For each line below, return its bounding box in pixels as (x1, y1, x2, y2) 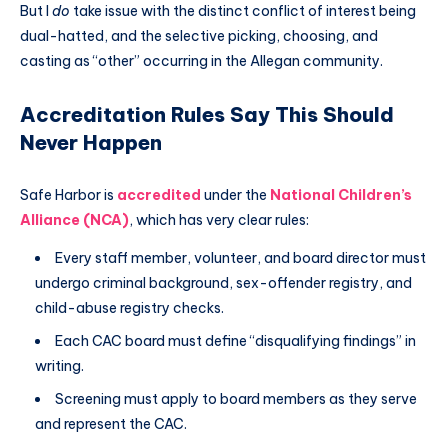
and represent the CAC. (35, 414, 187, 433)
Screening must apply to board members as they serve (55, 389, 417, 408)
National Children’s (270, 185, 412, 204)
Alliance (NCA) (20, 210, 129, 229)
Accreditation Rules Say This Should (20, 102, 394, 128)
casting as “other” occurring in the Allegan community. (20, 51, 383, 70)
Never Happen (20, 130, 162, 156)
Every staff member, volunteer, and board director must (55, 248, 426, 267)
